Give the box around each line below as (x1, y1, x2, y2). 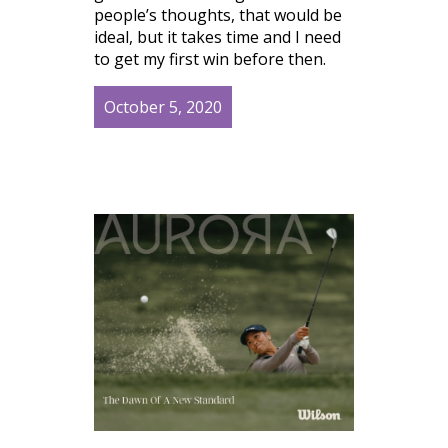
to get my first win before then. (94, 47, 326, 70)
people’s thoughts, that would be (94, 3, 342, 26)
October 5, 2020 (104, 95, 222, 118)
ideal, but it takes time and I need (94, 25, 341, 48)
